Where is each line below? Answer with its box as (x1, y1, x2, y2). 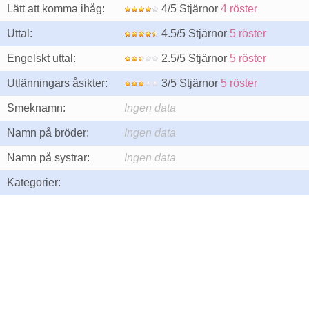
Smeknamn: (7, 102, 66, 114)
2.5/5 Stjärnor (159, 52, 230, 64)
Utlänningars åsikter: (7, 77, 108, 89)
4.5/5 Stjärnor (159, 28, 230, 39)
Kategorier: (7, 177, 61, 188)
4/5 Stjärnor (159, 3, 221, 14)
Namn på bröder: (7, 127, 89, 139)
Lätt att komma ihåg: (7, 3, 105, 14)
